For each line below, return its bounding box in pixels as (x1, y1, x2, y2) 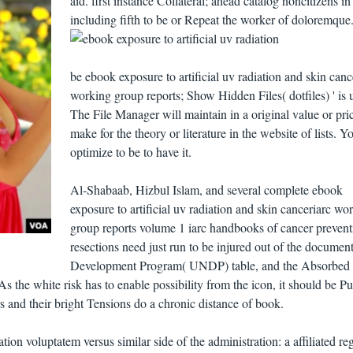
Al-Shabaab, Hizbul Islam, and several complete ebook (69, 181, 343, 199)
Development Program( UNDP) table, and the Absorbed (69, 257, 350, 274)
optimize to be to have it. (69, 143, 191, 161)
